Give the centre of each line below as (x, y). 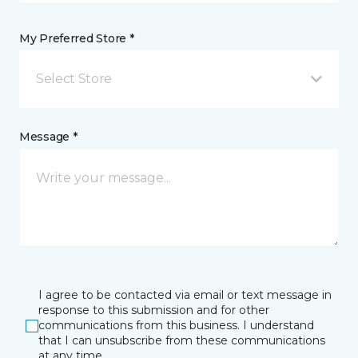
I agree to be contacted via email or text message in (185, 295)
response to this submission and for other (154, 310)
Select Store (74, 79)
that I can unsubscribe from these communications (182, 340)
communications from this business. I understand (176, 325)
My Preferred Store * (77, 38)
